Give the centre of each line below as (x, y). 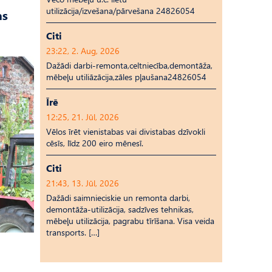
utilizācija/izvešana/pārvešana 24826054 (121, 11)
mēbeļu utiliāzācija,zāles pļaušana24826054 (126, 77)
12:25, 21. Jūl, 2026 (83, 117)
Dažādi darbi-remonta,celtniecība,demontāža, (129, 65)
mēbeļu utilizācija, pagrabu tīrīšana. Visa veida (130, 221)
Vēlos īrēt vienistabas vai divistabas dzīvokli (126, 131)
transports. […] (73, 232)
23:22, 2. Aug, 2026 (83, 51)
